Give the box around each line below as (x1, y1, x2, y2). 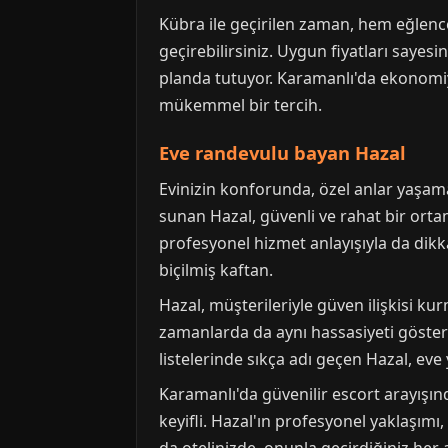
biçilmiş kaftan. (159, 259, 273, 282)
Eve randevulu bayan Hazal (159, 140, 406, 166)
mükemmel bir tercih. (159, 94, 322, 117)
